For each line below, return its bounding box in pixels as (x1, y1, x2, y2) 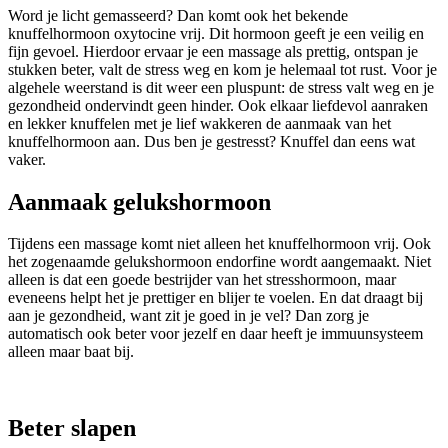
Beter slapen (8, 415, 136, 442)
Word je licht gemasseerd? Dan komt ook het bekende (8, 6, 348, 24)
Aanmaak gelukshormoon (8, 188, 271, 215)
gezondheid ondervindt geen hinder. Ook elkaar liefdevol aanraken (8, 96, 428, 114)
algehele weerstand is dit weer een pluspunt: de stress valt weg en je (8, 78, 434, 96)
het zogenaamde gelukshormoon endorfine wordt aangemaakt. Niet (8, 253, 431, 271)
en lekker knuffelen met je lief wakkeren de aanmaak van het (8, 114, 391, 132)
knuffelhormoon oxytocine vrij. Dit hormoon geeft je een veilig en (8, 24, 424, 42)
